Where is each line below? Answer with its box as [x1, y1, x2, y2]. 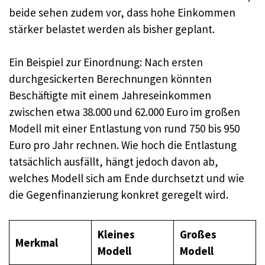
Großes [179, 227, 216, 241]
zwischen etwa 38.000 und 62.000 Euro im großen [9, 105, 240, 119]
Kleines [97, 227, 135, 241]
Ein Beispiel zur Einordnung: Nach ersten [9, 55, 203, 69]
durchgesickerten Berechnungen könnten [9, 72, 212, 86]
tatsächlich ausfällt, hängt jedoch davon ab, [9, 154, 218, 169]
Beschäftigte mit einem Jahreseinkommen [9, 88, 211, 102]
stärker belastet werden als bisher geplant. [9, 21, 215, 36]
